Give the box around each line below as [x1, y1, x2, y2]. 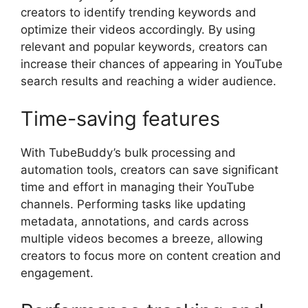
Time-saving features [21, 107, 220, 131]
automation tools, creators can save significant [21, 163, 278, 177]
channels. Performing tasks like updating [21, 197, 245, 211]
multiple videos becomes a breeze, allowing [21, 232, 263, 245]
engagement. [21, 266, 93, 280]
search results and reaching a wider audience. [21, 74, 276, 88]
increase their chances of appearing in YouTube [21, 56, 283, 71]
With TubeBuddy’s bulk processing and [21, 146, 236, 159]
